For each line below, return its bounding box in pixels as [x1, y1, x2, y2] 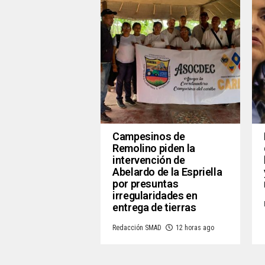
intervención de [112, 154, 185, 167]
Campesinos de [112, 130, 185, 143]
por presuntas [112, 177, 179, 190]
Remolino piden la [112, 142, 195, 155]
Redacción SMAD [112, 224, 161, 232]
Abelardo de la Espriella [112, 166, 222, 179]
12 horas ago [176, 224, 214, 232]
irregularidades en [112, 189, 198, 202]
